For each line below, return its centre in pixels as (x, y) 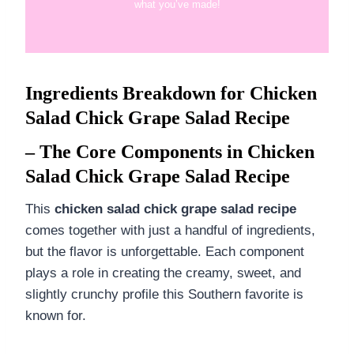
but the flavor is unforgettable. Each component (165, 251)
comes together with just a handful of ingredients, (170, 230)
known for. (56, 315)
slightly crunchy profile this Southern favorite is (164, 294)
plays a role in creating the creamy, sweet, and (163, 273)
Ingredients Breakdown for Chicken (171, 93)
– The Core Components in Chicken (170, 151)
